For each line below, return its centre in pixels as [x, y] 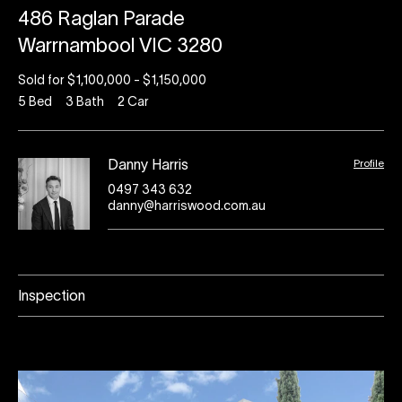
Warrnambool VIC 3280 [120, 47]
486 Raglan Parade [101, 20]
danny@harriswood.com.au [187, 207]
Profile [369, 164]
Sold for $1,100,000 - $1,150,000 [112, 81]
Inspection [52, 297]
